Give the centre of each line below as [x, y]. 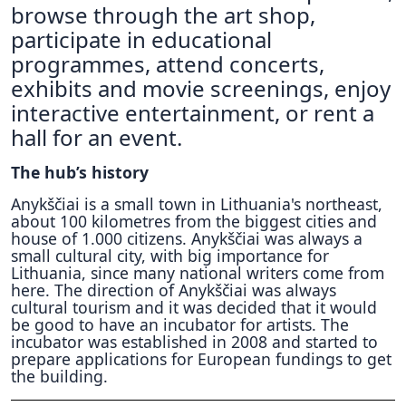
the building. [59, 376]
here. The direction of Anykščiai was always [174, 290]
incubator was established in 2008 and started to [194, 342]
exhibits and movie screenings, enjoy [201, 88]
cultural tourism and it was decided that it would [194, 307]
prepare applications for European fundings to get [201, 359]
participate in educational [141, 39]
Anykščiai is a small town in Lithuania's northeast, [197, 204]
